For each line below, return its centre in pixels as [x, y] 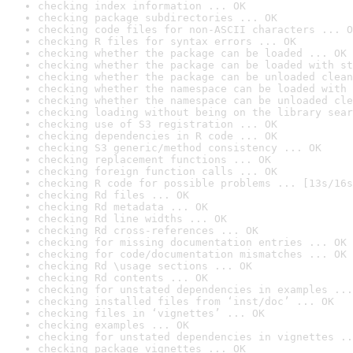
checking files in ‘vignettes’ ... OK [151, 313]
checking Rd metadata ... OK [123, 207]
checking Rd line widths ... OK [132, 219]
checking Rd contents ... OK [123, 278]
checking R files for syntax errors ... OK [167, 41]
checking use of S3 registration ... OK [158, 124]
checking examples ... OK [113, 325]
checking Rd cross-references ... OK [148, 230]
